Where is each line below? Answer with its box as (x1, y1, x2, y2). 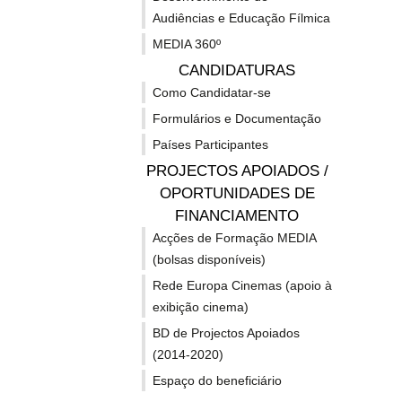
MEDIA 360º (153, 37, 221, 51)
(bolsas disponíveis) (153, 252, 266, 267)
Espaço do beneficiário (153, 373, 282, 388)
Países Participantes (153, 137, 268, 152)
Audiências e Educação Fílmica (153, 11, 330, 25)
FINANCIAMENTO (175, 207, 300, 224)
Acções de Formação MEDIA (153, 231, 316, 245)
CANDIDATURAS (179, 62, 296, 79)
